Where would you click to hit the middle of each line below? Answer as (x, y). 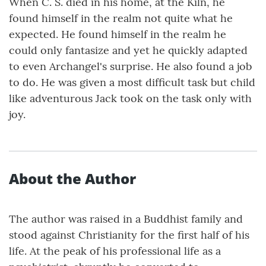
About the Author (72, 179)
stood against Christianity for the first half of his (129, 235)
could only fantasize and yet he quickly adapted (128, 50)
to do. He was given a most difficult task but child (132, 83)
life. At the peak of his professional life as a (115, 251)
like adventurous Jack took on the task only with (130, 99)
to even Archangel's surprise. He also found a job (130, 66)
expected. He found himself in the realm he (118, 34)
